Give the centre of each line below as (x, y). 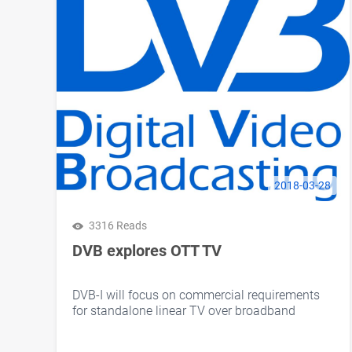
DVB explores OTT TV (147, 251)
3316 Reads (118, 226)
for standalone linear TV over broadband (184, 311)
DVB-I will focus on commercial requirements (196, 295)
